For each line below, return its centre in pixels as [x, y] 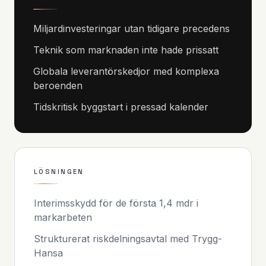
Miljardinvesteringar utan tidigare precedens [132, 28]
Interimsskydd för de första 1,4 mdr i [116, 203]
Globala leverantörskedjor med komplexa [126, 71]
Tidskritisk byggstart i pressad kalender [121, 107]
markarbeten [63, 217]
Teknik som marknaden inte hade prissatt [126, 50]
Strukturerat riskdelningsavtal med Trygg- [128, 239]
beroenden [58, 85]
